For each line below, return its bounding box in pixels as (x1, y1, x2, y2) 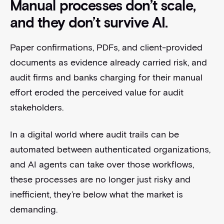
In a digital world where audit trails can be (9, 129, 179, 140)
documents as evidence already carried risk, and (9, 57, 207, 68)
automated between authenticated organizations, (9, 144, 210, 155)
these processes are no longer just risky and (9, 174, 190, 185)
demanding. (9, 204, 57, 215)
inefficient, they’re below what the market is (9, 189, 183, 200)
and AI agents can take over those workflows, (9, 159, 194, 170)
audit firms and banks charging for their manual (9, 72, 202, 83)
